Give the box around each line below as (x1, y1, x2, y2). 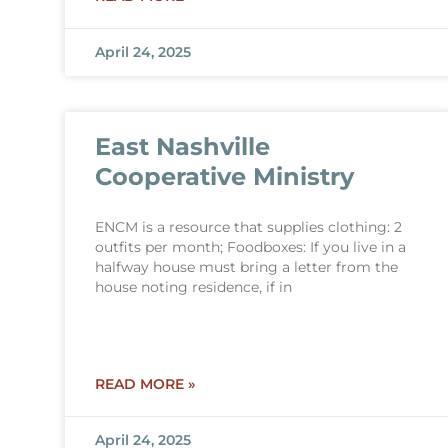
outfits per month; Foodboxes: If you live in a (94, 239, 406, 255)
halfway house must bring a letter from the (94, 259, 398, 275)
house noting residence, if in (94, 279, 292, 295)
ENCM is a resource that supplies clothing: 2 (94, 219, 402, 235)
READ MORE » (94, 375, 195, 393)
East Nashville (94, 132, 270, 161)
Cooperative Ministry (94, 162, 354, 191)
